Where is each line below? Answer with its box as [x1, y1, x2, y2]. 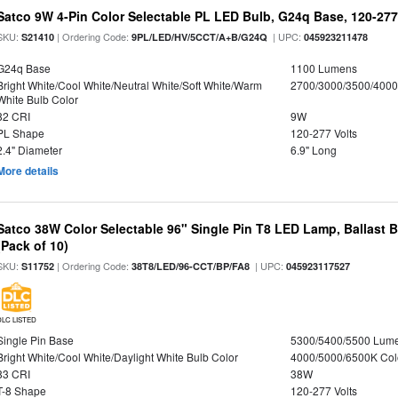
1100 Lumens [290, 60, 357, 76]
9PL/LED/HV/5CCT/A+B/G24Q [131, 30, 268, 44]
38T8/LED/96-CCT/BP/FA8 [131, 259, 251, 273]
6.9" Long [290, 142, 337, 157]
